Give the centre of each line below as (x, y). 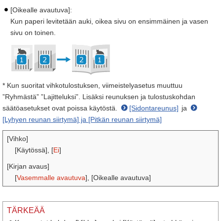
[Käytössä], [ (34, 150)
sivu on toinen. (33, 33)
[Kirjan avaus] (28, 166)
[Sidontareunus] (154, 108)
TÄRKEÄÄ (26, 210)
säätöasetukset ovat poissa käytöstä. (61, 108)
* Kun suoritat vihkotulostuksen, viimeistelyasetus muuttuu (92, 85)
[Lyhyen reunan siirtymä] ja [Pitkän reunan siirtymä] (82, 119)
